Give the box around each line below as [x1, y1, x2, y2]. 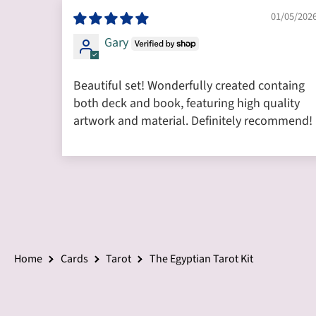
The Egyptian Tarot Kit [149, 251, 253, 267]
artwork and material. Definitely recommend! [73, 111, 312, 130]
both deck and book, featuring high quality [73, 94, 300, 112]
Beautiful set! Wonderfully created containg [73, 76, 305, 95]
